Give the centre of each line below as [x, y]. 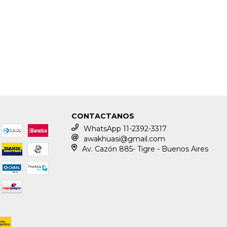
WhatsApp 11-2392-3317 [125, 129]
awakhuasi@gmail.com [125, 139]
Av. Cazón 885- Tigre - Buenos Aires [145, 149]
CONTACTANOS [103, 116]
